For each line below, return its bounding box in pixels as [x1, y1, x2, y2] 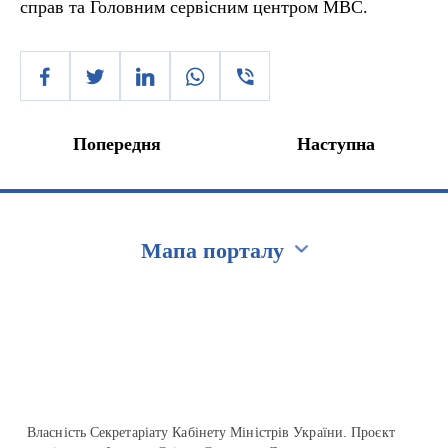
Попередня [73, 134, 161, 154]
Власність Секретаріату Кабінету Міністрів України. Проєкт [27, 425, 395, 440]
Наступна [297, 134, 375, 154]
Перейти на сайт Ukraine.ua [12, 291, 225, 311]
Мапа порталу [141, 238, 284, 263]
